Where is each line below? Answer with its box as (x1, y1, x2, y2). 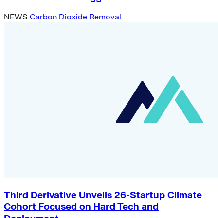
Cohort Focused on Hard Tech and (4, 201, 159, 213)
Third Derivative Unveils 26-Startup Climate (4, 189, 202, 201)
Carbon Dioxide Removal (30, 12, 121, 22)
